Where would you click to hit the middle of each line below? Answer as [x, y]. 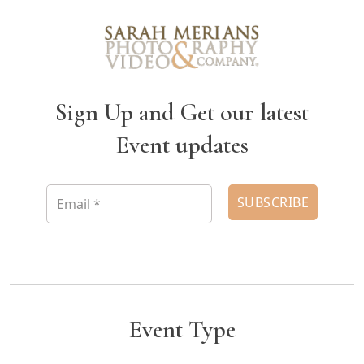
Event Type [182, 329]
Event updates [182, 145]
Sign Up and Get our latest [182, 112]
